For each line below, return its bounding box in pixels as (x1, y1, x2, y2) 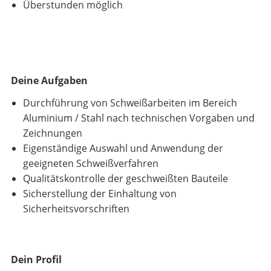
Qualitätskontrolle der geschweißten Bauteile (23, 172, 228, 186)
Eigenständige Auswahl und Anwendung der (23, 142, 223, 155)
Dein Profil (11, 253, 62, 267)
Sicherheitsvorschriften (23, 202, 129, 216)
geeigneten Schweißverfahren (23, 157, 158, 171)
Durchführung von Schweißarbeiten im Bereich (23, 96, 237, 110)
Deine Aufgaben (11, 74, 88, 88)
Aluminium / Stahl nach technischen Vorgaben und (23, 111, 255, 125)
